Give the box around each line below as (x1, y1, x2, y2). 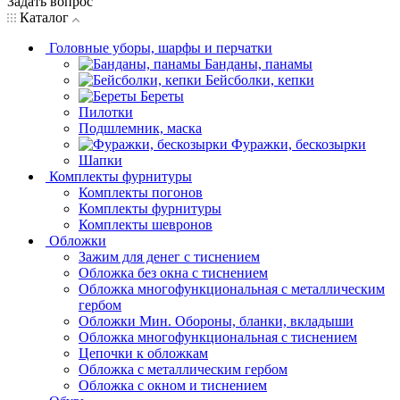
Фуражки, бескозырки (231, 136, 366, 152)
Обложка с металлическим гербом (79, 361, 287, 377)
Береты (140, 87, 184, 104)
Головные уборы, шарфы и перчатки (49, 39, 272, 55)
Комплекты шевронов (79, 216, 212, 232)
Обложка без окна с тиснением (79, 264, 268, 280)
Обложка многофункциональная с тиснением (79, 329, 357, 345)
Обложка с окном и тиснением (79, 377, 267, 393)
